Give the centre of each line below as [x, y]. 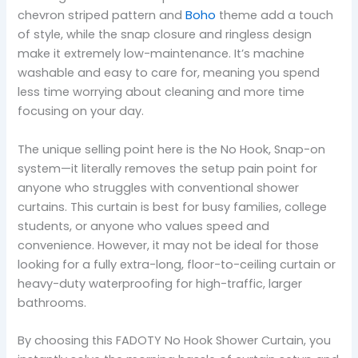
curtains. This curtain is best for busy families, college [173, 207]
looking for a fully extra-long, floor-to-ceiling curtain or [177, 264]
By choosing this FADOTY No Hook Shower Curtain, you [175, 340]
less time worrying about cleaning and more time [161, 92]
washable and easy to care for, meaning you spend [169, 73]
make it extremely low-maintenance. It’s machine [161, 54]
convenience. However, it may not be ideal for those [169, 245]
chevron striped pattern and [102, 16]
